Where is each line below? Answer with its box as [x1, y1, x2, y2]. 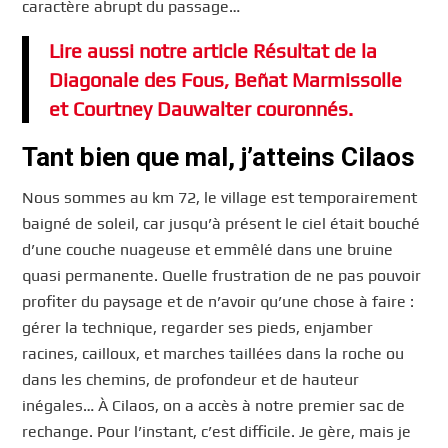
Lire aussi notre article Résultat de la [49, 39, 378, 63]
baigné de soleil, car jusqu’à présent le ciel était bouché [22, 213, 421, 233]
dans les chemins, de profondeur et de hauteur [22, 369, 360, 389]
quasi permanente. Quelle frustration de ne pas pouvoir [22, 265, 422, 285]
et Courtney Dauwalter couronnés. [49, 97, 354, 121]
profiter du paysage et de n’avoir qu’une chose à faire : [22, 291, 415, 311]
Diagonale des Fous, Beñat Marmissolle [49, 68, 403, 92]
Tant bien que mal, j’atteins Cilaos [22, 142, 416, 173]
